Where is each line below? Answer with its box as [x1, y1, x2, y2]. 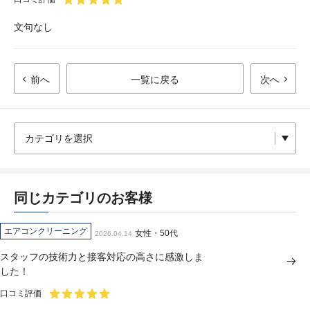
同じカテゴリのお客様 [14, 190, 152, 206]
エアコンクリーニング [4, 226, 87, 236]
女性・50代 [135, 228, 178, 238]
